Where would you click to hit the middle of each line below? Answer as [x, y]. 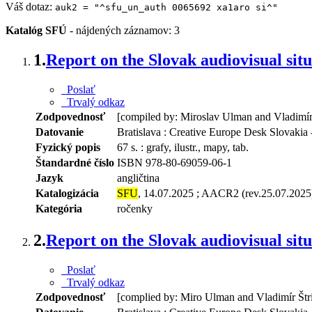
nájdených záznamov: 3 [128, 30]
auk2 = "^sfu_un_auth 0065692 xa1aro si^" [166, 7]
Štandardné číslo [75, 162]
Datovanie [60, 132]
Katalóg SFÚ [36, 30]
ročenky [135, 208]
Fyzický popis [68, 147]
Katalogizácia [67, 193]
